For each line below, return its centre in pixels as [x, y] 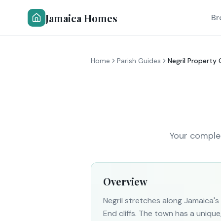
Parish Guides [139, 61]
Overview [125, 181]
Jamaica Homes [81, 18]
